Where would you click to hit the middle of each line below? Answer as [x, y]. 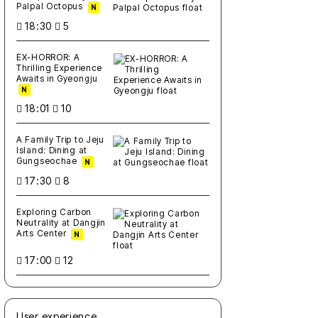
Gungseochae [48, 161]
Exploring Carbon [54, 212]
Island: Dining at [52, 150]
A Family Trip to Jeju [60, 140]
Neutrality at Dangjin [61, 223]
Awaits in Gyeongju [57, 78]
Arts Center [43, 234]
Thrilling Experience [59, 67]
